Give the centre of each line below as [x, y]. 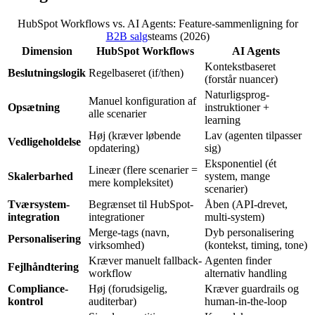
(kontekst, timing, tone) [256, 245]
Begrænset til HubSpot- [141, 205]
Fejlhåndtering [43, 267]
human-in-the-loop [246, 302]
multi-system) [234, 217]
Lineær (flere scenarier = [143, 170]
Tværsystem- [39, 205]
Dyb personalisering [249, 233]
